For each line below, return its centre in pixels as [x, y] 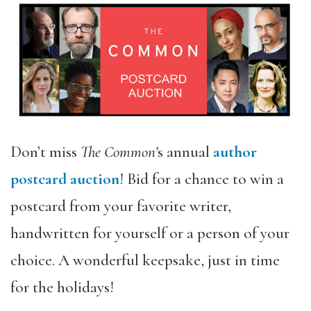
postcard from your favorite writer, [121, 206]
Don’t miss [45, 152]
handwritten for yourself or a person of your [150, 233]
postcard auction [65, 179]
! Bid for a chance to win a [202, 179]
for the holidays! [62, 287]
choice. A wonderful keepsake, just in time [145, 260]
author [235, 152]
